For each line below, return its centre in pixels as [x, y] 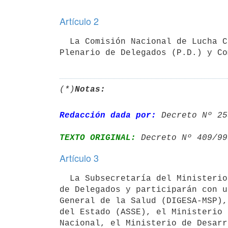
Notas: [90, 89]
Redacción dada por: [108, 115]
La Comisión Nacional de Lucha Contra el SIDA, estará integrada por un [65, 41]
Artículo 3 [79, 158]
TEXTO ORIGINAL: [98, 138]
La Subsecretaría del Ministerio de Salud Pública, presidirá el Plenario [65, 178]
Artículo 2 [79, 21]
